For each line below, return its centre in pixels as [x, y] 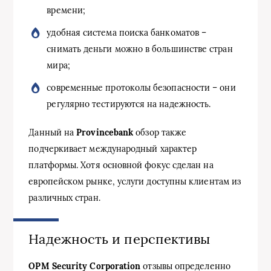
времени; [66, 10]
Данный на [53, 132]
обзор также [160, 132]
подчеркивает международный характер [113, 149]
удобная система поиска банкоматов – [127, 33]
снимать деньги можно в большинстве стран [140, 49]
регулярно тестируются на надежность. [129, 104]
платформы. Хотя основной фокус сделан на [121, 165]
